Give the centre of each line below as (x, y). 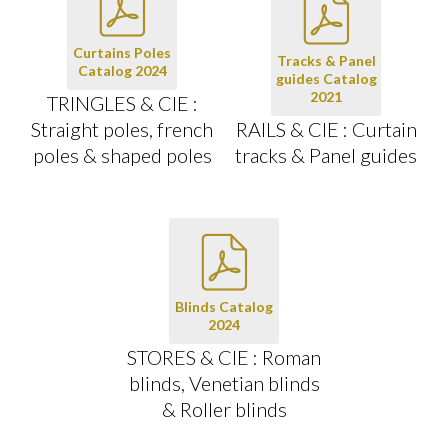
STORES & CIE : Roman (224, 357)
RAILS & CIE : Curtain (326, 129)
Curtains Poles (122, 52)
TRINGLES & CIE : (122, 103)
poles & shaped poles (122, 155)
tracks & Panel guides (326, 155)
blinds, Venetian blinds (224, 383)
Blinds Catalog (224, 306)
